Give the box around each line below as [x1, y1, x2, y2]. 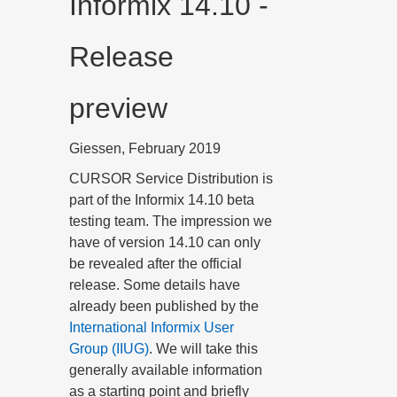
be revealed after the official [69, 256, 242, 271]
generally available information [69, 362, 262, 378]
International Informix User [69, 320, 234, 335]
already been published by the [69, 299, 259, 314]
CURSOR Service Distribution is [69, 171, 273, 186]
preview [69, 92, 167, 124]
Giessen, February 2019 [69, 141, 221, 156]
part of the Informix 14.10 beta [69, 192, 254, 207]
